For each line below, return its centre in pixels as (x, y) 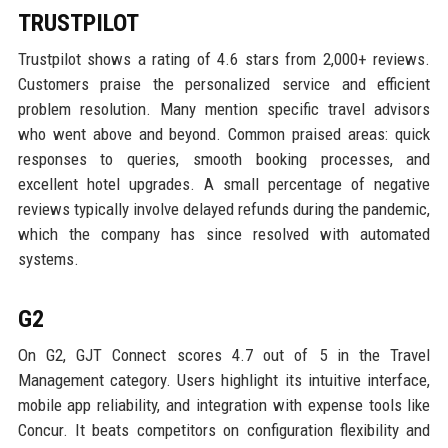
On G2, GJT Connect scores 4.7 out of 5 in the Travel (224, 354)
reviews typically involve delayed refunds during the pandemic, (224, 208)
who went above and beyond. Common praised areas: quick (224, 133)
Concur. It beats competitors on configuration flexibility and (224, 429)
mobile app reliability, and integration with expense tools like (224, 404)
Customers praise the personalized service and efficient (224, 83)
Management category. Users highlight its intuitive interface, (224, 379)
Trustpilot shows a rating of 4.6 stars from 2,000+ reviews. (224, 58)
